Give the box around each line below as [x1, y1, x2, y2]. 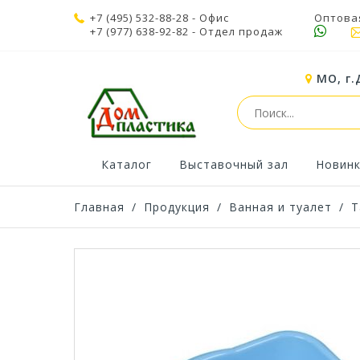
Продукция [144, 199, 210, 215]
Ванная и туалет [229, 199, 332, 215]
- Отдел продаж [189, 24, 283, 39]
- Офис [189, 10, 229, 25]
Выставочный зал [179, 157, 289, 173]
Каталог [101, 157, 153, 173]
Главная [74, 199, 125, 215]
